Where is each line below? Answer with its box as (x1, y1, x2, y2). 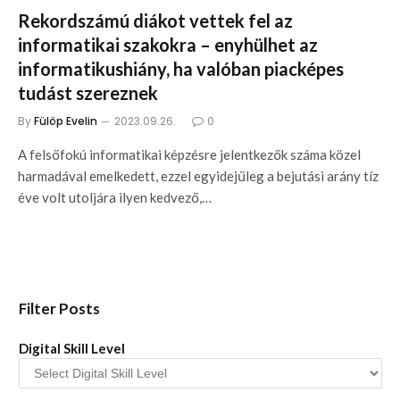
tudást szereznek (18, 81, 158, 104)
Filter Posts (19, 298, 100, 318)
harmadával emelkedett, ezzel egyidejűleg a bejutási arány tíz (18, 167, 379, 184)
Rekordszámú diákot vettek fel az (18, 9, 293, 31)
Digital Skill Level (19, 339, 125, 356)
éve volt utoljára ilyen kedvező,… (18, 188, 212, 205)
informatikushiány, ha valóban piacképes (18, 57, 344, 79)
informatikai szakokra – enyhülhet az (18, 33, 318, 55)
